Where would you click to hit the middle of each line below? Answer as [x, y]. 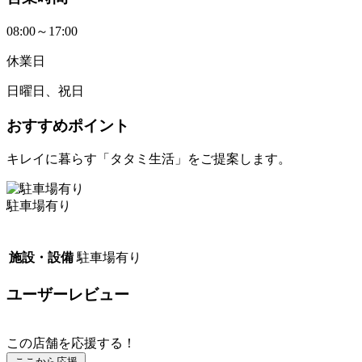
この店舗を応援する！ [71, 343]
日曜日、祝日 [45, 90]
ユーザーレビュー [68, 295]
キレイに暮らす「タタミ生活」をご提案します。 [149, 159]
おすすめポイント [68, 125]
